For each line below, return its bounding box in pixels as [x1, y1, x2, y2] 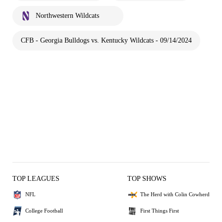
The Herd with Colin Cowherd [140, 191, 210, 198]
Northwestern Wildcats [36, 11, 99, 19]
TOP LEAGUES [12, 174, 59, 182]
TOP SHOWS [127, 174, 166, 182]
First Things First [140, 208, 179, 214]
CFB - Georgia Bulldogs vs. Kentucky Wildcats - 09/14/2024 [21, 36, 192, 44]
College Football [25, 208, 63, 214]
